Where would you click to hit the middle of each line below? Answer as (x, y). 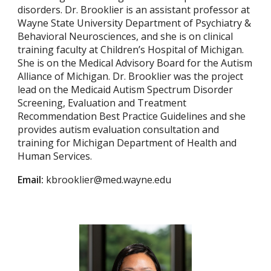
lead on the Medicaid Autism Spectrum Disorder (126, 90)
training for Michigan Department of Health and (127, 143)
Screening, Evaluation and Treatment (102, 103)
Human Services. (55, 156)
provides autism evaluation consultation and (119, 130)
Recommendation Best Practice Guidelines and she (132, 116)
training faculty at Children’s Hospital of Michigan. (131, 50)
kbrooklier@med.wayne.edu (109, 180)
